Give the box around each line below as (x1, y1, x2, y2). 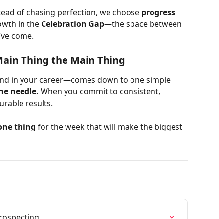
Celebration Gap (41, 19, 104, 30)
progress (141, 7, 177, 18)
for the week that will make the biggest (36, 121, 184, 132)
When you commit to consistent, (39, 86, 162, 97)
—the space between (104, 19, 184, 30)
